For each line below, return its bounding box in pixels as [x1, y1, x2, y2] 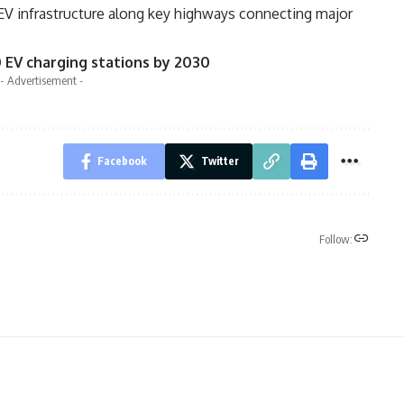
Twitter [200, 153, 239, 168]
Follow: [318, 232, 353, 247]
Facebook [96, 153, 147, 168]
